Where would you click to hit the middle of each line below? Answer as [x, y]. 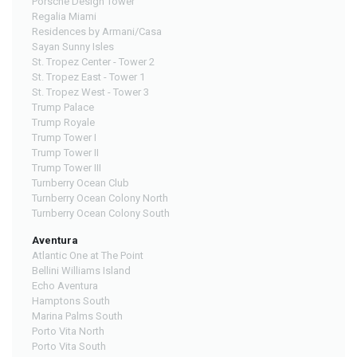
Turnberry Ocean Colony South [101, 213]
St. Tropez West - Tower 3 [90, 92]
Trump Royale [63, 122]
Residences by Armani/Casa [97, 31]
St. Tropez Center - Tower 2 [93, 61]
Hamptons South [71, 300]
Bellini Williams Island [81, 270]
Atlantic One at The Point [88, 255]
